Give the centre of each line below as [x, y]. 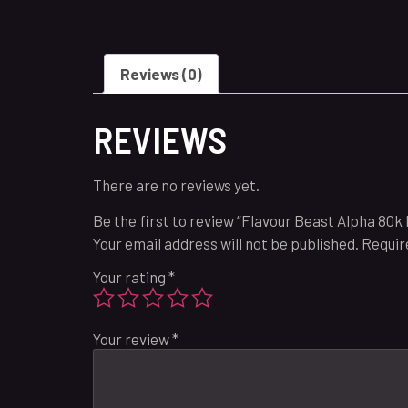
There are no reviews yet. [176, 184]
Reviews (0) [161, 73]
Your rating [131, 277]
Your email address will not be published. [226, 244]
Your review [133, 339]
